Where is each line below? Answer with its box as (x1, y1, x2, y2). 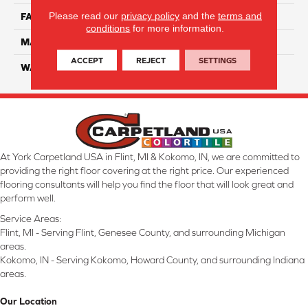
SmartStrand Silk (161, 36, 232, 48)
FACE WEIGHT (21, 11, 85, 23)
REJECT (136, 55, 166, 65)
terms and (217, 10, 262, 21)
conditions (86, 22, 131, 33)
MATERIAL (21, 36, 69, 48)
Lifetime (161, 62, 197, 74)
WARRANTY (21, 62, 75, 74)
